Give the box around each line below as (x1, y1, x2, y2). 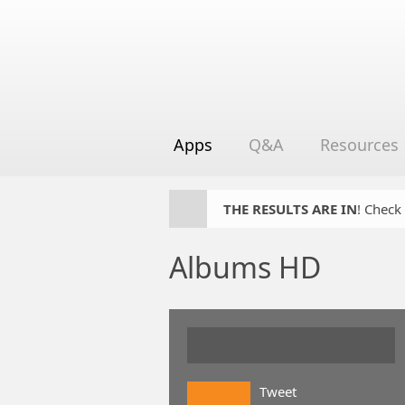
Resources (320, 134, 399, 155)
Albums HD (169, 248, 321, 287)
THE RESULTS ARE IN (223, 200, 357, 218)
